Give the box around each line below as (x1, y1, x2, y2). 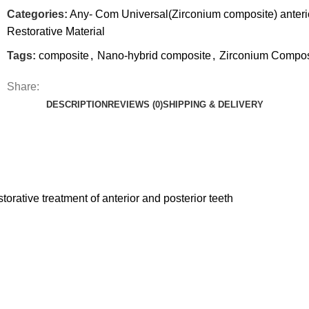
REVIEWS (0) (107, 99, 163, 110)
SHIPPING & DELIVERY (162, 99, 263, 110)
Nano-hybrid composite (97, 50, 211, 62)
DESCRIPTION (46, 99, 108, 110)
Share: (7, 81, 39, 93)
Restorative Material (7, 26, 105, 38)
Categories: (7, 8, 68, 21)
